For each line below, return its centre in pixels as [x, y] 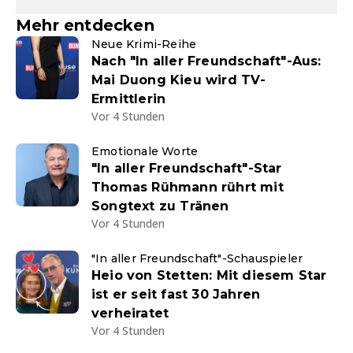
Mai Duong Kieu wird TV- [179, 80]
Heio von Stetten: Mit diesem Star [209, 275]
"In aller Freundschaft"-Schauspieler [197, 258]
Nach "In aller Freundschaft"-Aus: [206, 61]
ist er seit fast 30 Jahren [176, 294]
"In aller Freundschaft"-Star [187, 168]
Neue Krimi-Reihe [144, 44]
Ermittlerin [129, 99]
